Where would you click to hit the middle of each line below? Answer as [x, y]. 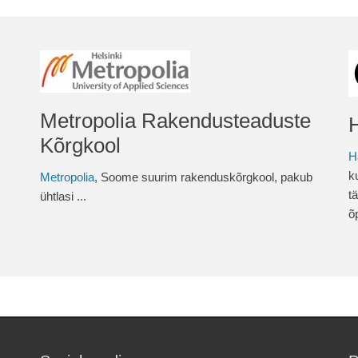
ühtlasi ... [63, 196]
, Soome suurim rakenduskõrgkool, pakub [203, 177]
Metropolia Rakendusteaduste [175, 121]
